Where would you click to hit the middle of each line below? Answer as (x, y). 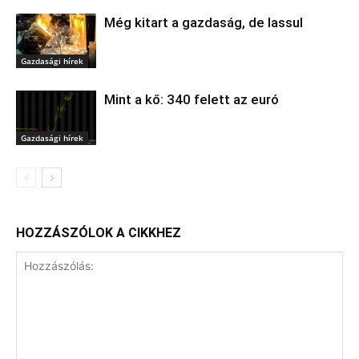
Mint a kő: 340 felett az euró (192, 99)
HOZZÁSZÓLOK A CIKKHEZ (99, 232)
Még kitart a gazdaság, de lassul (204, 22)
